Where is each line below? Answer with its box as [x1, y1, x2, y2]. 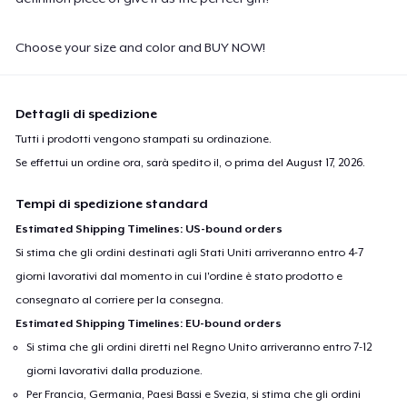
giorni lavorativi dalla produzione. [26, 363, 203, 377]
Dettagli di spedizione [15, 105, 158, 121]
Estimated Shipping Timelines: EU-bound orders [15, 316, 283, 330]
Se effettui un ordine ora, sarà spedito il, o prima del [15, 155, 287, 169]
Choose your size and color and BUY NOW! [15, 39, 266, 55]
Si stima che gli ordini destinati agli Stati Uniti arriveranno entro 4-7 [15, 245, 364, 259]
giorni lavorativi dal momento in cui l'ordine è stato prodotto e [15, 269, 343, 283]
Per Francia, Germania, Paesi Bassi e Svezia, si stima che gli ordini [26, 387, 362, 401]
